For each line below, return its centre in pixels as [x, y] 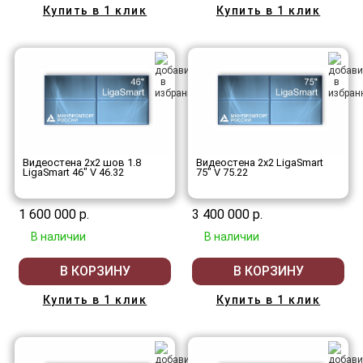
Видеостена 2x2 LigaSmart [260, 162]
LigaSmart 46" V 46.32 [73, 172]
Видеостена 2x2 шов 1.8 [82, 162]
